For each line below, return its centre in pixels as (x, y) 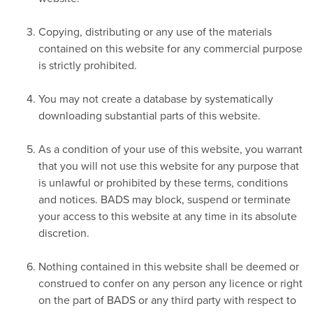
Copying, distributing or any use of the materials (155, 31)
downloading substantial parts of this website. (150, 115)
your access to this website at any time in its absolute (168, 216)
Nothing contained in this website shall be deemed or (169, 266)
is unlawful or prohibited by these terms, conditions (163, 182)
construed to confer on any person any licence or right (170, 283)
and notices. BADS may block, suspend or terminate (165, 199)
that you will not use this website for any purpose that (169, 165)
